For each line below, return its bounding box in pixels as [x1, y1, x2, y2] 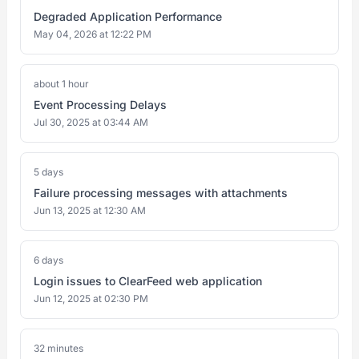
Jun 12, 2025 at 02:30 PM [34, 292, 148, 305]
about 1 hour [34, 78, 89, 90]
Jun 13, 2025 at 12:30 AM [34, 204, 146, 216]
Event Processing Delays [34, 98, 167, 111]
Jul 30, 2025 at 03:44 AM [34, 116, 148, 128]
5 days [34, 166, 63, 178]
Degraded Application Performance [34, 10, 222, 23]
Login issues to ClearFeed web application [34, 274, 262, 288]
